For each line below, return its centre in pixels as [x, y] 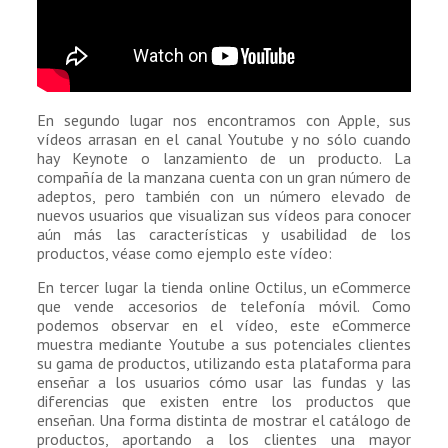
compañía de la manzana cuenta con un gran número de [224, 177]
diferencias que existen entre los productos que [224, 401]
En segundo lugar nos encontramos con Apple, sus [224, 120]
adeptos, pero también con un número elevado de [224, 196]
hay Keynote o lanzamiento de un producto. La [224, 158]
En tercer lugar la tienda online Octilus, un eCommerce [224, 287]
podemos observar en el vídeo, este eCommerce [224, 325]
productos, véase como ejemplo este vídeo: [184, 253]
